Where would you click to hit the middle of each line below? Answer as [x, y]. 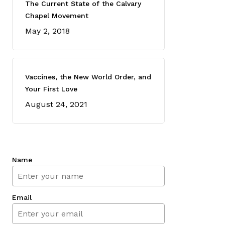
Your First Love [51, 89]
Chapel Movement [57, 16]
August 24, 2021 [57, 104]
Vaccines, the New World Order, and [88, 77]
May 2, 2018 [48, 31]
